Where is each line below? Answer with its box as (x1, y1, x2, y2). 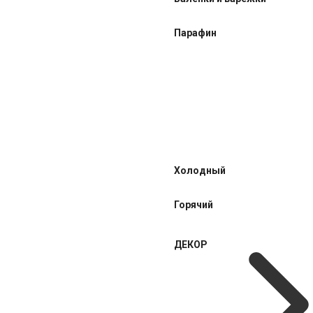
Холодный (174, 165, 226, 176)
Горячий (174, 199, 213, 210)
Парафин (174, 27, 217, 38)
